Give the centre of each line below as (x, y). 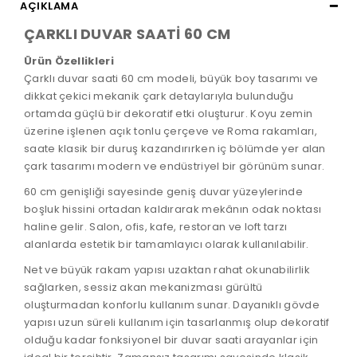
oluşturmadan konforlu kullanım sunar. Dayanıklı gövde (172, 305)
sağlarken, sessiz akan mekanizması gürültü (143, 288)
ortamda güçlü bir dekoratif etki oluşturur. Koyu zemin (169, 114)
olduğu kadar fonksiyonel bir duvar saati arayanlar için (171, 340)
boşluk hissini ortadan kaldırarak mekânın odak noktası (173, 210)
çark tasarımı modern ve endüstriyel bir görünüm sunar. (175, 167)
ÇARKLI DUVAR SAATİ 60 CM (127, 34)
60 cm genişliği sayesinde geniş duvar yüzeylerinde (164, 192)
